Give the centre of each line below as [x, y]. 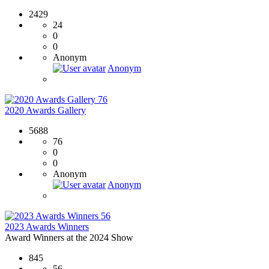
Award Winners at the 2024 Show [69, 237]
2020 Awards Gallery [45, 110]
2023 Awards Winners [47, 226]
